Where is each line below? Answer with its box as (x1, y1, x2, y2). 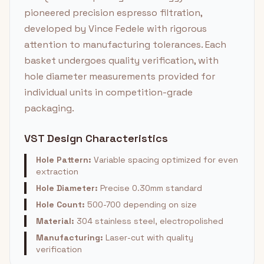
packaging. (24, 102, 74, 114)
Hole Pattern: (36, 154, 91, 165)
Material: (36, 216, 74, 226)
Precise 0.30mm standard (98, 183, 202, 193)
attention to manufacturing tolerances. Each (24, 38, 226, 51)
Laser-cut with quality (103, 232, 193, 243)
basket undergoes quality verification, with (24, 54, 219, 67)
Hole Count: (36, 199, 85, 210)
